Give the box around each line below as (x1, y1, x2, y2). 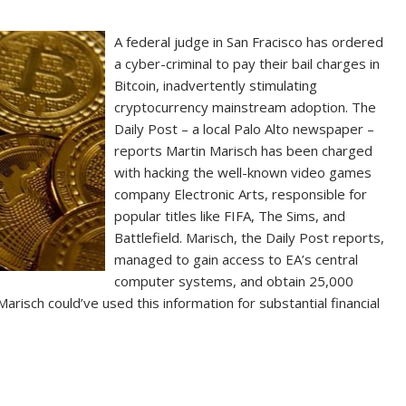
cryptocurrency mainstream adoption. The (114, 97, 377, 116)
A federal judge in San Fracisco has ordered (114, 32, 384, 51)
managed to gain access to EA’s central (114, 249, 359, 268)
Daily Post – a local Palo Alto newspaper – (114, 119, 375, 138)
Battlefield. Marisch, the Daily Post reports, (114, 227, 385, 246)
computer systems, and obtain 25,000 (114, 271, 354, 290)
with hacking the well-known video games (114, 162, 372, 181)
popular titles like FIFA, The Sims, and (114, 206, 346, 225)
